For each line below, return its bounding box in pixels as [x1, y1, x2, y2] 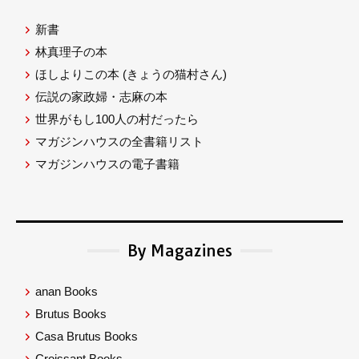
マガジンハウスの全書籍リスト [35, 135, 204, 149]
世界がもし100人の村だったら [35, 112, 200, 127]
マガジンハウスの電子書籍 [35, 157, 180, 171]
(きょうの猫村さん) [123, 67, 228, 82]
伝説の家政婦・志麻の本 [35, 90, 168, 104]
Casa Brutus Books [35, 329, 139, 344]
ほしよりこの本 [35, 67, 123, 82]
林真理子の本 [35, 45, 108, 59]
